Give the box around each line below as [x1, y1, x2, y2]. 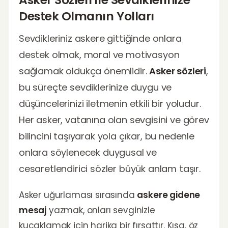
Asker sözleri [149, 65, 207, 77]
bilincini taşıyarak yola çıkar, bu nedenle [19, 130, 194, 142]
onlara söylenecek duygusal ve [19, 146, 157, 159]
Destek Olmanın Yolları [19, 8, 154, 24]
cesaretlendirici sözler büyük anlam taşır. [19, 162, 201, 175]
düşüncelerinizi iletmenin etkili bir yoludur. [19, 97, 201, 110]
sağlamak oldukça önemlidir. [19, 65, 150, 77]
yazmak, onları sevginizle [46, 204, 155, 216]
